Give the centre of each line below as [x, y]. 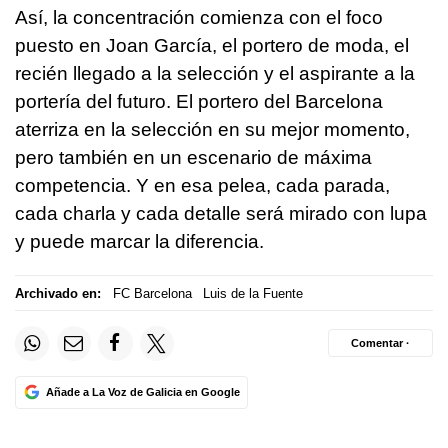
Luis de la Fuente [253, 293]
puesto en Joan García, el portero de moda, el [212, 46]
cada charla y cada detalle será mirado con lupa [221, 214]
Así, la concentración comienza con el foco [199, 18]
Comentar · [380, 342]
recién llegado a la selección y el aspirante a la [215, 74]
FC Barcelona [152, 293]
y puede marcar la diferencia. [139, 242]
